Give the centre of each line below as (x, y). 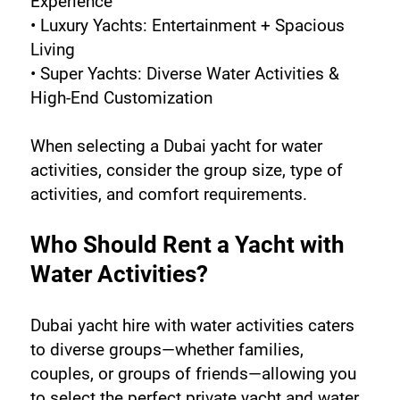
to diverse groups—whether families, (167, 349)
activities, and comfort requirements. (168, 194)
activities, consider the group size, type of (186, 170)
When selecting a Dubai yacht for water (176, 146)
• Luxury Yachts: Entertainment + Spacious (187, 25)
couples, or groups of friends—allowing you (193, 373)
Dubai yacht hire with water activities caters (192, 325)
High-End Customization (121, 97)
